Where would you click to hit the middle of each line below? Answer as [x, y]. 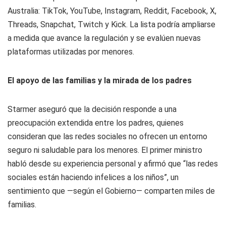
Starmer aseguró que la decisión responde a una [92, 109]
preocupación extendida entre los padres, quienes [96, 123]
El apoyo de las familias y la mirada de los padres [100, 80]
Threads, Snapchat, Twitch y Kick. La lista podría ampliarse [111, 24]
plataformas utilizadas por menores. [71, 52]
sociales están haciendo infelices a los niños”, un [93, 177]
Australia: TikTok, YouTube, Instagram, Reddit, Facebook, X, [112, 11]
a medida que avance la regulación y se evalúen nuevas [104, 38]
